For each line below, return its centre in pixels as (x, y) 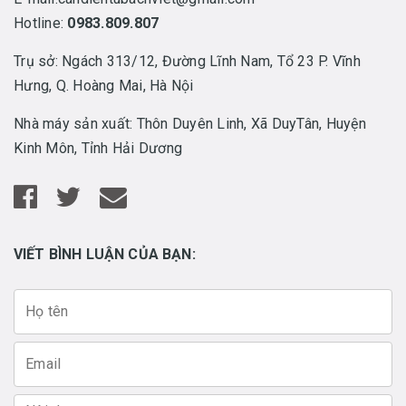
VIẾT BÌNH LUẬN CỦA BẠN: (105, 255)
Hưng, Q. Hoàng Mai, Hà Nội (104, 86)
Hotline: (41, 24)
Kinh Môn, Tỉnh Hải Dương (98, 149)
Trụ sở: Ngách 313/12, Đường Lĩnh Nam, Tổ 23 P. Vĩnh (187, 62)
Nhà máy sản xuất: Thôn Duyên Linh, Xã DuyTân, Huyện (190, 124)
